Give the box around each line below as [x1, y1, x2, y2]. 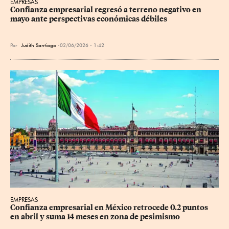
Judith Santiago [21, 42, 56, 48]
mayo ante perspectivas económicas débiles [10, 14, 167, 24]
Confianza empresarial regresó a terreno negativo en [10, 5, 203, 14]
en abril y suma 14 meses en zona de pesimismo [10, 212, 180, 221]
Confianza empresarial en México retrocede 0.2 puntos [10, 202, 210, 212]
